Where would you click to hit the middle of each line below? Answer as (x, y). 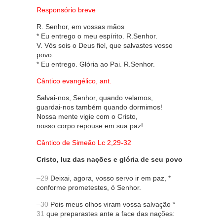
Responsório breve (67, 10)
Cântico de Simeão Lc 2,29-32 (85, 143)
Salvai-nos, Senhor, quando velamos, (95, 98)
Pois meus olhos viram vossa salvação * (112, 204)
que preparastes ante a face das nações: (110, 214)
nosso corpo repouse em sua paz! (90, 126)
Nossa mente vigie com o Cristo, (87, 117)
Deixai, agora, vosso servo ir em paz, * (110, 178)
